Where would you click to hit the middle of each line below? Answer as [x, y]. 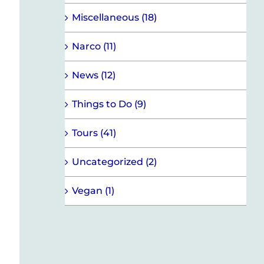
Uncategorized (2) [114, 161]
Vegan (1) [93, 190]
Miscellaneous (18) [114, 17]
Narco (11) [94, 46]
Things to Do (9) [109, 104]
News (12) [93, 75]
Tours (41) [94, 133]
